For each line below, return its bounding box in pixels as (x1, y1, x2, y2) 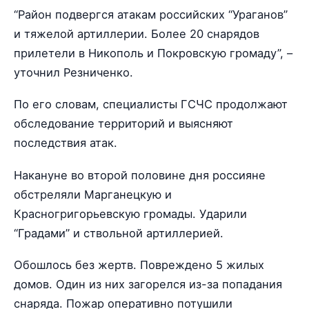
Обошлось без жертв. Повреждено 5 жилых (14, 257, 264, 272)
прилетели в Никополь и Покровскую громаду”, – (14, 46, 292, 61)
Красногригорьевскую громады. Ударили (14, 206, 247, 221)
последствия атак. (14, 136, 117, 150)
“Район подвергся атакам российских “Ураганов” (14, 8, 288, 22)
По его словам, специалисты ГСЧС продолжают (14, 97, 288, 112)
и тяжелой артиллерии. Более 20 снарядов (14, 27, 259, 41)
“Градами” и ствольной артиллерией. (14, 226, 223, 240)
